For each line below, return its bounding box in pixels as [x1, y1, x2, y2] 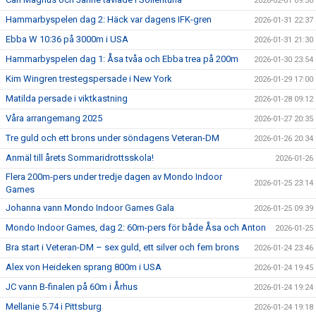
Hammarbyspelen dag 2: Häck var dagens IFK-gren [6, 14, 212, 25]
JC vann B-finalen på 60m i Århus [6, 281, 138, 292]
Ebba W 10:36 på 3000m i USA [6, 34, 128, 44]
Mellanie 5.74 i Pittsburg [6, 301, 102, 312]
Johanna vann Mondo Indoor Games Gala [6, 202, 174, 213]
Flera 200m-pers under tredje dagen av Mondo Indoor [6, 171, 222, 182]
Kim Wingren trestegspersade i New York [6, 73, 172, 84]
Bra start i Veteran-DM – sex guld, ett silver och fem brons [6, 242, 239, 253]
